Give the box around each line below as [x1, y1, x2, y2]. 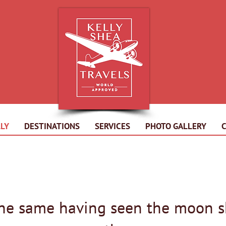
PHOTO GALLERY [145, 121, 206, 132]
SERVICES [95, 121, 130, 132]
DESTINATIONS [24, 121, 80, 132]
